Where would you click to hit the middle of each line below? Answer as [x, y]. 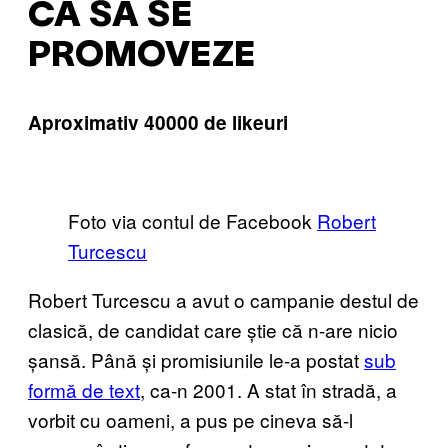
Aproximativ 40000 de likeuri [158, 123]
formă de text [84, 390]
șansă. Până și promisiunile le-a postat [196, 360]
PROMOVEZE [141, 57]
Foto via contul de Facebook [192, 221]
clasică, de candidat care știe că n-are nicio [213, 330]
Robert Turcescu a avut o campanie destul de [223, 300]
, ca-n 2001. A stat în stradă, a [268, 390]
